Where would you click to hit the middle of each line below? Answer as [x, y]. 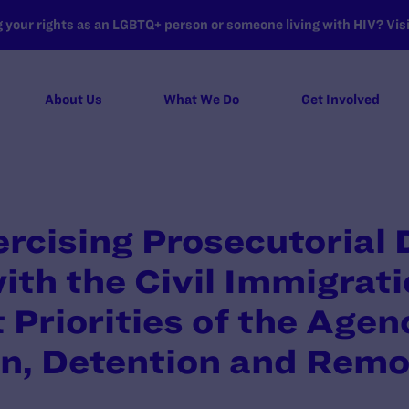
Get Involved [340, 100]
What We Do [202, 100]
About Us [73, 100]
